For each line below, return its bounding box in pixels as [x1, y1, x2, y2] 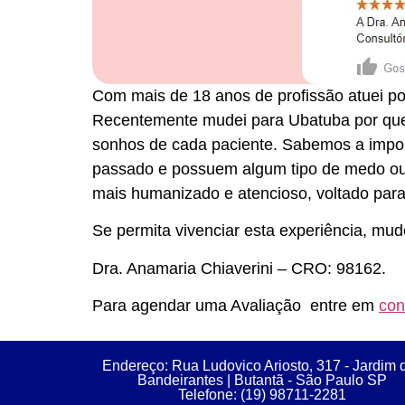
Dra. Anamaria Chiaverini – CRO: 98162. [92, 259, 386, 278]
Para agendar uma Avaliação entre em [92, 297, 379, 316]
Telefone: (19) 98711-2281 [178, 386, 347, 402]
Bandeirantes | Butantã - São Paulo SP [137, 372, 388, 388]
